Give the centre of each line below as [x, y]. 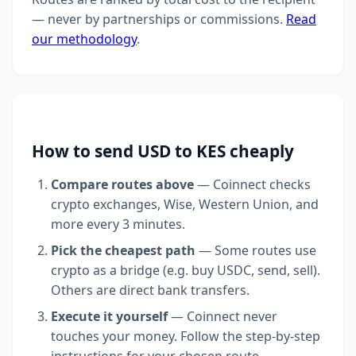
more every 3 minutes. [118, 224]
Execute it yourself [109, 317]
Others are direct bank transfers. [150, 290]
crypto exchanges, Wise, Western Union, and [185, 205]
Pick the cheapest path [123, 251]
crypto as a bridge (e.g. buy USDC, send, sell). [186, 271]
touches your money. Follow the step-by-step [186, 337]
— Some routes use [256, 251]
